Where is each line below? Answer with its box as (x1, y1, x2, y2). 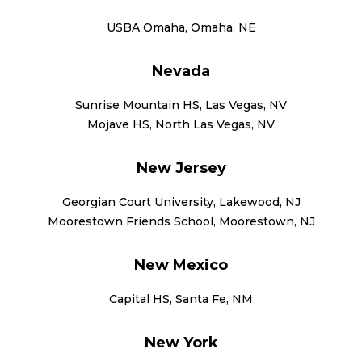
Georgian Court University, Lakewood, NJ (61, 194, 301, 209)
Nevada (152, 61, 210, 80)
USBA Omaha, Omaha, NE (106, 19, 256, 35)
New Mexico (134, 255, 228, 274)
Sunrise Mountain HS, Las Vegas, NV (75, 97, 287, 112)
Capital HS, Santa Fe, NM (109, 291, 253, 306)
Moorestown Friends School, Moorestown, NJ (47, 213, 315, 229)
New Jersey (136, 158, 226, 177)
